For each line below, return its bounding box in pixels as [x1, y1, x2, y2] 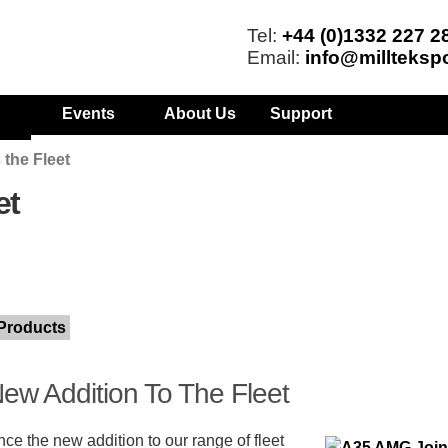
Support [270, 105, 333, 122]
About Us [164, 105, 237, 122]
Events [62, 105, 116, 122]
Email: [246, 47, 305, 68]
